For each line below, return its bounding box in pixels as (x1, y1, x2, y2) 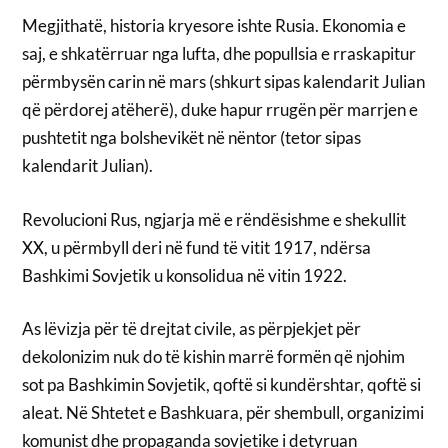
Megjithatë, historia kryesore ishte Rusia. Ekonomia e (22, 15, 407, 37)
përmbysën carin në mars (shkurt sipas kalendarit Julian (22, 71, 426, 93)
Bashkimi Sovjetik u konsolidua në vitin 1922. (22, 264, 348, 286)
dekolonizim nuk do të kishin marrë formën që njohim (22, 346, 406, 368)
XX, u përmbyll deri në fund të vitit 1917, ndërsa (22, 236, 372, 258)
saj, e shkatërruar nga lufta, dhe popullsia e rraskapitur (22, 43, 417, 65)
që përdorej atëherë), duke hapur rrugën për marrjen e (22, 99, 419, 121)
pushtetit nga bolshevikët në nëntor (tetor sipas (22, 127, 362, 149)
